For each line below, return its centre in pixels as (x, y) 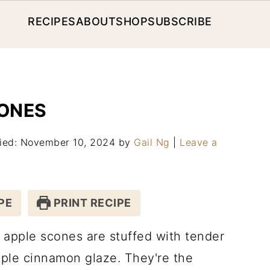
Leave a (199, 142)
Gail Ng (152, 142)
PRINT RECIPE (91, 203)
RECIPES (52, 21)
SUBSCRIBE (180, 21)
